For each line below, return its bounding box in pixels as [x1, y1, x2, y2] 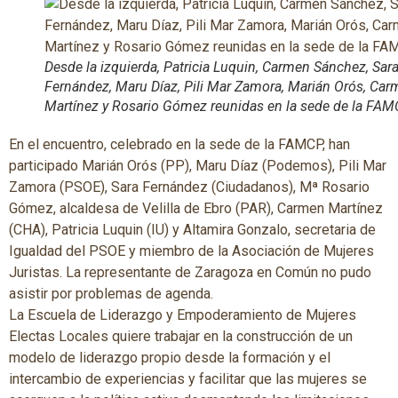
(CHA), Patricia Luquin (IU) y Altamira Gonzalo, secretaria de [9, 221, 376, 239]
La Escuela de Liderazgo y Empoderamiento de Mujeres [9, 306, 356, 324]
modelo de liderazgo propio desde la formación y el [9, 349, 330, 367]
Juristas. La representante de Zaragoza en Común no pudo [9, 264, 371, 282]
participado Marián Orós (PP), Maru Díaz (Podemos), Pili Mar [9, 157, 386, 175]
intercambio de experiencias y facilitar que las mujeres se [9, 370, 367, 388]
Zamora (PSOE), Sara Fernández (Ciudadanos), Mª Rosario [9, 179, 370, 196]
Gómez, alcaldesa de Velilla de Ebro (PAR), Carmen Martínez [9, 200, 383, 218]
